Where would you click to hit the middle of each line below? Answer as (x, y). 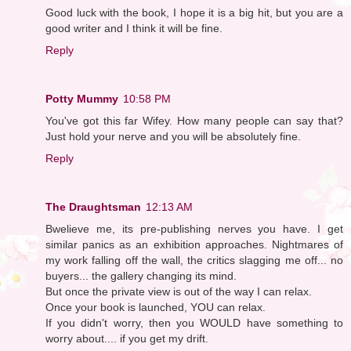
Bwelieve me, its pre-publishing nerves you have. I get (194, 228)
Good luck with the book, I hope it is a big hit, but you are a (194, 12)
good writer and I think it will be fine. (134, 28)
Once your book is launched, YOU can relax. (156, 307)
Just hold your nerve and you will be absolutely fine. (173, 136)
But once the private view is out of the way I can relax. (179, 291)
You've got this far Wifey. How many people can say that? (194, 120)
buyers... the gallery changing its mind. (141, 275)
